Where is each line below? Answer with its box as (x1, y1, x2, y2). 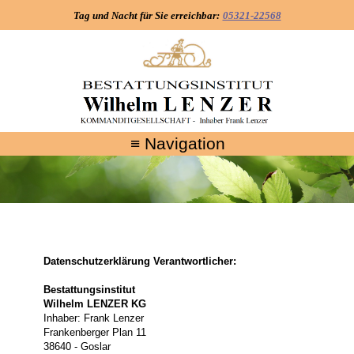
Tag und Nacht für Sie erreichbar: (73, 9, 220, 21)
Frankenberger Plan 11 (43, 326, 146, 339)
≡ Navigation (130, 134, 225, 154)
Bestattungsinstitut (43, 284, 135, 296)
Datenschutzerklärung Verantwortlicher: (43, 255, 236, 268)
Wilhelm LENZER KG (43, 298, 146, 311)
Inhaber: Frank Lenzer (43, 312, 144, 325)
